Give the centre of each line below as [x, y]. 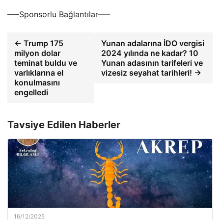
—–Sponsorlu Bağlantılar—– [59, 14]
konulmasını [37, 82]
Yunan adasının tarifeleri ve [152, 63]
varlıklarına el [39, 73]
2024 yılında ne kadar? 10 [150, 53]
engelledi [31, 92]
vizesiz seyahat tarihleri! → [151, 73]
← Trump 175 [39, 43]
